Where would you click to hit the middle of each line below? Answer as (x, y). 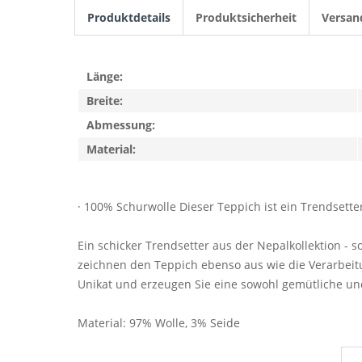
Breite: (105, 101)
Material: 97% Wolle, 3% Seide (159, 323)
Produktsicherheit (246, 17)
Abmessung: (121, 125)
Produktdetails (129, 17)
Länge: (105, 76)
